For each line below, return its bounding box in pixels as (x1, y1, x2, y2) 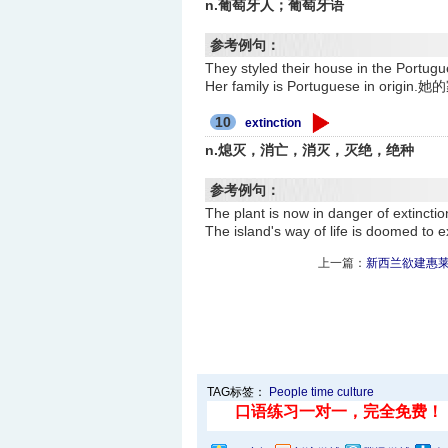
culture (336, 385, 374, 399)
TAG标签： (206, 385, 269, 399)
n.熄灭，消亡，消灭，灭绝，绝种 (205, 142, 415, 159)
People (268, 385, 308, 399)
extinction (245, 116, 302, 131)
